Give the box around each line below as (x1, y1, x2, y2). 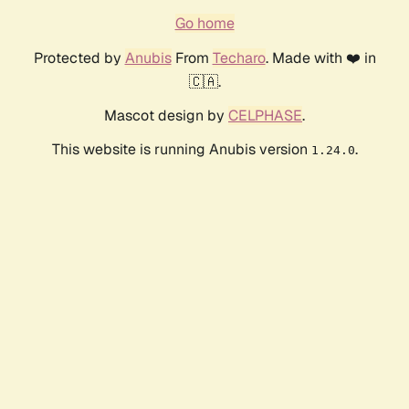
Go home (174, 13, 235, 33)
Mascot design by (104, 105, 228, 125)
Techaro (212, 47, 266, 68)
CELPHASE (228, 105, 302, 125)
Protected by (33, 47, 125, 68)
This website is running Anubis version (51, 139, 311, 159)
